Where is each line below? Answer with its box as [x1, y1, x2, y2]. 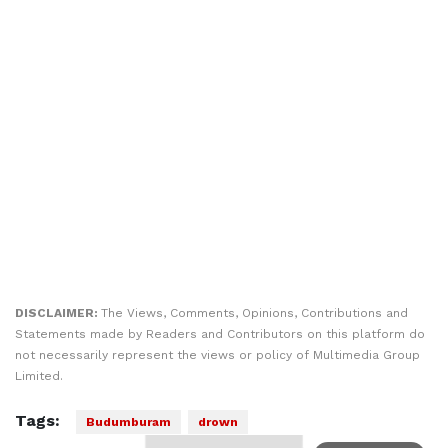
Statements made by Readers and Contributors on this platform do [15, 327, 425, 341]
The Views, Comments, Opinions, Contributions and [101, 306, 408, 320]
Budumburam [86, 415, 171, 429]
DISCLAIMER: [15, 306, 101, 320]
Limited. [15, 369, 63, 383]
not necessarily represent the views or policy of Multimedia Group [15, 348, 420, 362]
